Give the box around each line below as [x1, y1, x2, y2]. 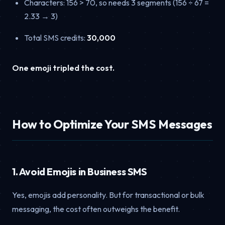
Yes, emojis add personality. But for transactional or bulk [12, 190, 204, 200]
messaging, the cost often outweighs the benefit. [12, 204, 180, 214]
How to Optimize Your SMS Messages [12, 117, 212, 132]
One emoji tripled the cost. [12, 63, 115, 73]
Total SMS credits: [24, 33, 87, 43]
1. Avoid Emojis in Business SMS [12, 165, 147, 178]
